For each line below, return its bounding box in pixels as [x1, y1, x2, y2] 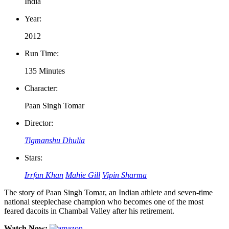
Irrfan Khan [25, 170, 63, 179]
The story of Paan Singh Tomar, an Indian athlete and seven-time [4, 188, 213, 197]
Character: [25, 83, 58, 93]
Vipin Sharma [102, 170, 147, 179]
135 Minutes [25, 66, 65, 75]
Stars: [25, 153, 42, 162]
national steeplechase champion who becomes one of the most [4, 197, 203, 206]
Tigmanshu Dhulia [25, 135, 85, 145]
